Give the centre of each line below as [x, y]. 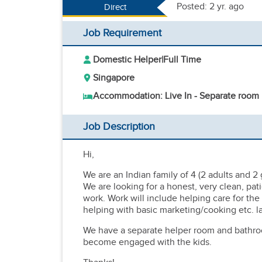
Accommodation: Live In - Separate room [176, 96]
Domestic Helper [127, 60]
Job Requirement [122, 33]
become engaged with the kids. [147, 242]
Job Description [119, 127]
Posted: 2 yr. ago [210, 7]
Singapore [114, 78]
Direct [115, 7]
